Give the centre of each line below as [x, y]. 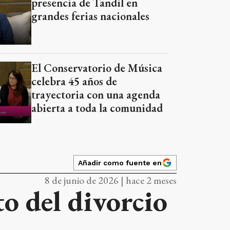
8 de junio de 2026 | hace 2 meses [111, 180]
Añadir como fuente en [120, 162]
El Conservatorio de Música [97, 68]
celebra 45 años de [74, 81]
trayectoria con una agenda [96, 95]
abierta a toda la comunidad [97, 108]
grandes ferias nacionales [91, 16]
